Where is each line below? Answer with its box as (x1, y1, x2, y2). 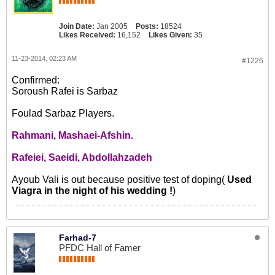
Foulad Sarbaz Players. (12, 108, 114, 119)
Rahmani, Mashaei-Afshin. (12, 130, 133, 141)
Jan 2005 (96, 22, 128, 31)
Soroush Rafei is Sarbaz (12, 86, 118, 97)
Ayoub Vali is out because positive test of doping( (12, 174, 227, 185)
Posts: (136, 22, 158, 31)
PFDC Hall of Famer (59, 242, 141, 254)
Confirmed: (12, 75, 60, 86)
